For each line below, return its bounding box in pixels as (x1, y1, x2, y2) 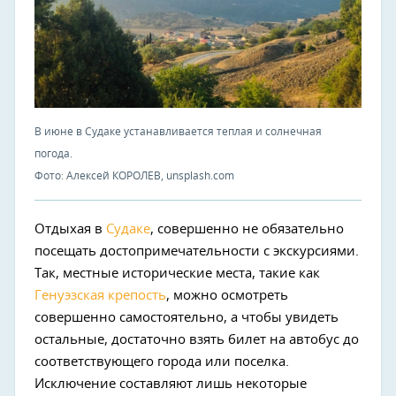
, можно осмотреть (166, 289, 288, 303)
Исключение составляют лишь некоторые (34, 377, 307, 392)
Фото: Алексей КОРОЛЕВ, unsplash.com (34, 171, 234, 182)
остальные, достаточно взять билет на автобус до (34, 333, 359, 347)
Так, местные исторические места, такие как (34, 267, 320, 281)
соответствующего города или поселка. (34, 355, 289, 369)
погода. (34, 148, 72, 160)
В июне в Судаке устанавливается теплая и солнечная (34, 126, 322, 138)
